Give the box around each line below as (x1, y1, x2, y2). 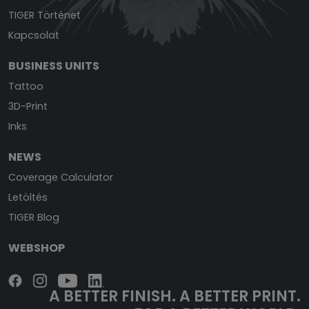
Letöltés (8, 190, 48, 205)
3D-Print (8, 99, 48, 114)
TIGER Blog (8, 210, 59, 225)
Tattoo (8, 79, 43, 94)
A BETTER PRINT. (176, 286, 301, 307)
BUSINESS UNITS (8, 58, 99, 74)
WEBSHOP (8, 240, 65, 257)
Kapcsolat (8, 28, 59, 43)
